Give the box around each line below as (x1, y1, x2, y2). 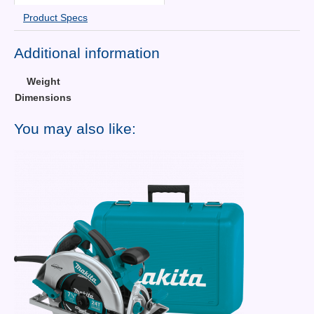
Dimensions (15, 91, 71, 103)
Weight (26, 75, 60, 87)
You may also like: (14, 120, 136, 137)
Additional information (14, 45, 160, 62)
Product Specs (23, 12, 88, 24)
